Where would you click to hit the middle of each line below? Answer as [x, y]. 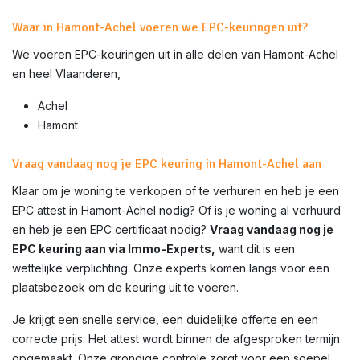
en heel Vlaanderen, [66, 74]
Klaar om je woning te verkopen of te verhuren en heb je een [176, 191]
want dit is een [255, 249]
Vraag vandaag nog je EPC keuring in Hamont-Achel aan [167, 164]
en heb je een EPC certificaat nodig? [111, 229]
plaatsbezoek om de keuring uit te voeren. [125, 287]
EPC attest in [47, 210]
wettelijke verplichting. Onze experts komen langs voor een [171, 268]
